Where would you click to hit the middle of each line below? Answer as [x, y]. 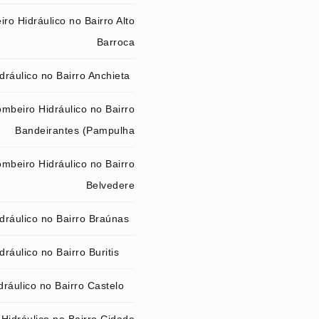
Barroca [115, 42]
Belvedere [110, 185]
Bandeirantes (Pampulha [75, 130]
